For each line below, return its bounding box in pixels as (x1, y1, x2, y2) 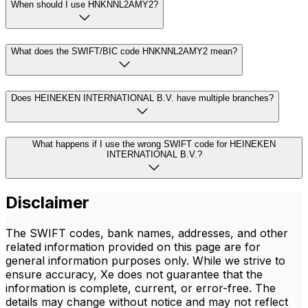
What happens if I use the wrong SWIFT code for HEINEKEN (32, 139, 276, 150)
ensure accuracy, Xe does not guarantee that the (5, 267, 263, 282)
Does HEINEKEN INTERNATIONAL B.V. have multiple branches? (11, 92, 274, 103)
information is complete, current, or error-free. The (5, 281, 276, 296)
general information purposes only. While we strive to (5, 254, 285, 268)
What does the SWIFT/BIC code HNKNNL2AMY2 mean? (11, 45, 237, 56)
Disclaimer (5, 192, 89, 213)
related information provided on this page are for (5, 240, 261, 254)
